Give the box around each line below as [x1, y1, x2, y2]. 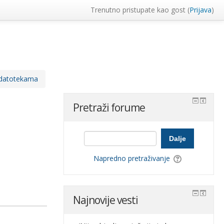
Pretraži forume [73, 100, 145, 114]
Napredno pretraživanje [93, 153, 170, 163]
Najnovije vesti [73, 193, 138, 207]
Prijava [189, 5, 211, 14]
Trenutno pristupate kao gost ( [90, 5, 189, 14]
